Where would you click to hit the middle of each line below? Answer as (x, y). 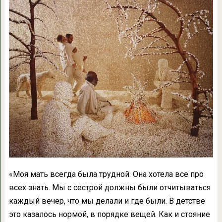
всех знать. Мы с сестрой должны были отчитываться (110, 188)
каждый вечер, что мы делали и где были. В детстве (107, 201)
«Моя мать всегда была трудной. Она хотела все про (106, 174)
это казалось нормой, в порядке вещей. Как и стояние (109, 215)
